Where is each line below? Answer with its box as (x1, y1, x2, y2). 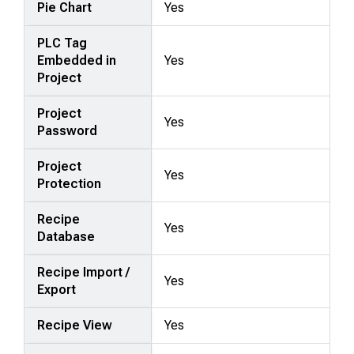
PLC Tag (37, 35, 88, 51)
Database (37, 228, 96, 244)
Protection (37, 175, 102, 191)
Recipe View (37, 317, 113, 333)
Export (37, 281, 77, 297)
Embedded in (37, 52, 117, 68)
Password (37, 122, 98, 138)
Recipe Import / (37, 264, 130, 280)
